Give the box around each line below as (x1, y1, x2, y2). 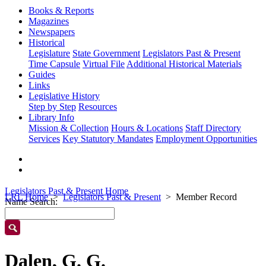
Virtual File (83, 59, 125, 69)
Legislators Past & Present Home (5, 186, 128, 196)
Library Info (28, 112, 74, 122)
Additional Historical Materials (126, 59, 242, 69)
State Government (72, 48, 140, 58)
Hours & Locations (111, 123, 183, 133)
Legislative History (28, 91, 100, 101)
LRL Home (5, 192, 48, 202)
